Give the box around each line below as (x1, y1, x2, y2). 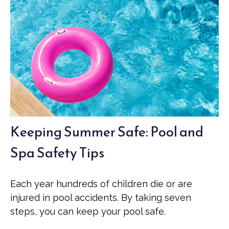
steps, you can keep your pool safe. (10, 206, 166, 217)
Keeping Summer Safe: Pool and (10, 121, 203, 142)
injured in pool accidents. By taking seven (10, 192, 191, 203)
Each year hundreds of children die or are (10, 178, 192, 189)
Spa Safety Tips (10, 142, 104, 163)
